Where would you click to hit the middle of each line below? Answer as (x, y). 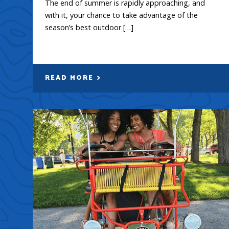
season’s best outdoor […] (89, 27)
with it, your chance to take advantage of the (121, 15)
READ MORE (71, 78)
